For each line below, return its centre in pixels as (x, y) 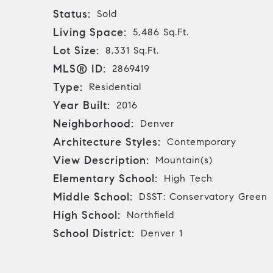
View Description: (101, 160)
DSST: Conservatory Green (203, 196)
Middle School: (93, 197)
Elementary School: (105, 178)
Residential (115, 87)
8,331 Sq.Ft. (132, 50)
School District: (94, 233)
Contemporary (202, 141)
